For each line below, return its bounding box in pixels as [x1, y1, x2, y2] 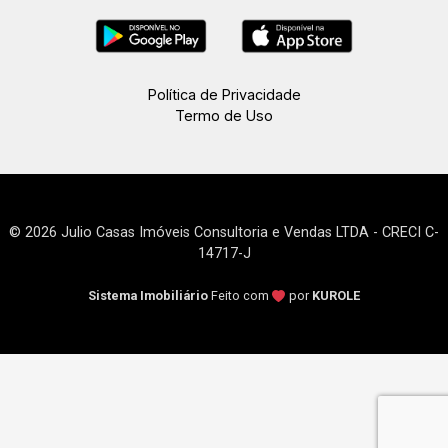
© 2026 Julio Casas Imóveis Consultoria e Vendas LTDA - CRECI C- [9, 224, 439, 241]
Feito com [211, 288, 272, 303]
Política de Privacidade [147, 86, 301, 103]
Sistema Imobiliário [88, 288, 208, 303]
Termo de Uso [175, 107, 273, 124]
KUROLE [312, 288, 360, 303]
